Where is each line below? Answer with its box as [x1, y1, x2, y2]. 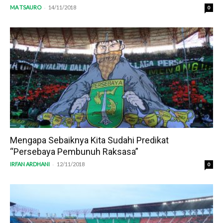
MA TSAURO [10, 4, 41, 11]
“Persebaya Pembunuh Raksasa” [10, 146, 138, 157]
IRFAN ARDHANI [10, 160, 50, 167]
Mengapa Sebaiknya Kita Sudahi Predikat [10, 134, 169, 145]
